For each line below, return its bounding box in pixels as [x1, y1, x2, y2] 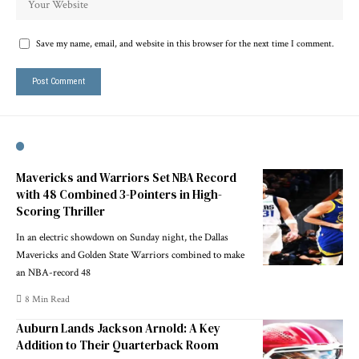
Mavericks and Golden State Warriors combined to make [16, 248, 244, 262]
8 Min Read [25, 292, 71, 305]
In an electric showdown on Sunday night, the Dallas [16, 230, 228, 244]
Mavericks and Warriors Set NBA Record [16, 168, 236, 186]
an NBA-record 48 [16, 265, 91, 280]
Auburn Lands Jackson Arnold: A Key [16, 319, 220, 337]
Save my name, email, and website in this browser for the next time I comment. [36, 37, 334, 50]
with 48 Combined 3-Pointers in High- [16, 185, 222, 203]
